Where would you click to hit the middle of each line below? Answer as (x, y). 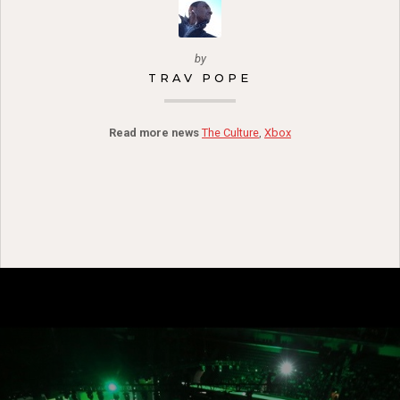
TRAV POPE (200, 78)
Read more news (154, 132)
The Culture (230, 132)
